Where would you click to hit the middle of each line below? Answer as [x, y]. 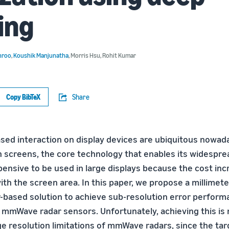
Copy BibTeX [23, 97]
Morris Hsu [85, 55]
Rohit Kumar [119, 55]
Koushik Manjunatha [41, 55]
